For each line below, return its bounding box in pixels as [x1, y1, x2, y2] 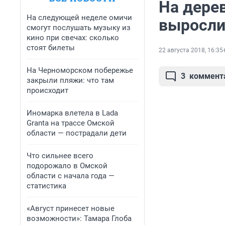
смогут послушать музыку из [27, 23, 131, 32]
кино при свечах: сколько [27, 33, 119, 42]
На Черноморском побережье [27, 66, 133, 75]
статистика [27, 181, 66, 190]
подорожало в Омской [27, 161, 107, 170]
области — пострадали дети [27, 129, 127, 138]
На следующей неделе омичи [27, 13, 132, 22]
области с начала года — [27, 171, 115, 180]
